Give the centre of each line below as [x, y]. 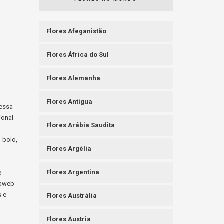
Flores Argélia [69, 149]
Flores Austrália [72, 196]
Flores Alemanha [74, 78]
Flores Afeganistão [77, 31]
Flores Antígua [70, 102]
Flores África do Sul [78, 55]
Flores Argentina [73, 172]
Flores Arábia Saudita [81, 125]
